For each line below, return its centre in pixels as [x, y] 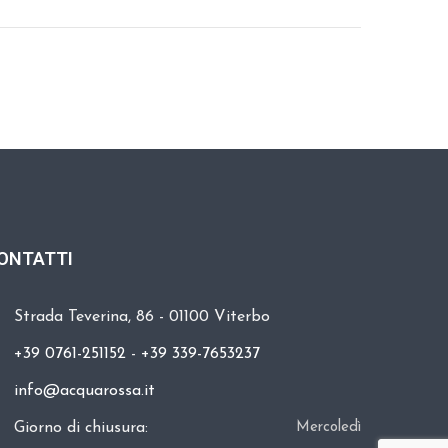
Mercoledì [328, 427]
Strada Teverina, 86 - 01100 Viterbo [142, 317]
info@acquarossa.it [85, 391]
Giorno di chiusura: [81, 428]
